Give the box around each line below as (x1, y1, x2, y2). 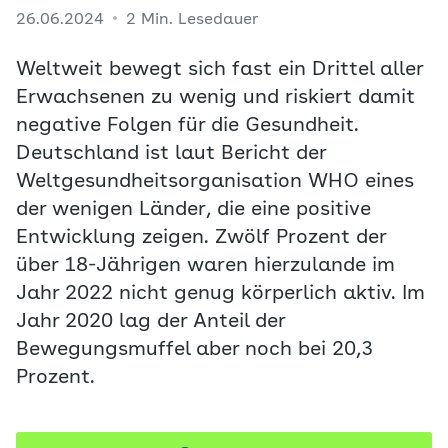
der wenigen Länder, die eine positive (16, 200, 371, 220)
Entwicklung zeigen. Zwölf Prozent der (16, 228, 386, 248)
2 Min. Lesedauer (126, 12, 258, 28)
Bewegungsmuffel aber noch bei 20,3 (16, 340, 373, 360)
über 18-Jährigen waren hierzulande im (16, 256, 395, 276)
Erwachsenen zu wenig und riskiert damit (16, 88, 415, 108)
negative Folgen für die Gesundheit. (16, 116, 359, 136)
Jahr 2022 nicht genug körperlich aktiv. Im (16, 284, 425, 304)
